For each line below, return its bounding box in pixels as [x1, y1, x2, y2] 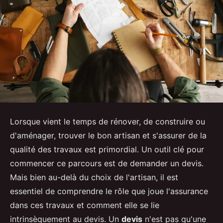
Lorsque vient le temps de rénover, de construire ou [10, 116, 205, 127]
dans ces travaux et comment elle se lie [10, 200, 159, 211]
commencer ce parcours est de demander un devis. [10, 158, 204, 169]
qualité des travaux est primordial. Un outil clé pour [10, 144, 204, 155]
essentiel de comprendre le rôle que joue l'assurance [10, 186, 208, 197]
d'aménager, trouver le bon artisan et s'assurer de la [10, 130, 207, 141]
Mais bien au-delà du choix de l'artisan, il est [10, 172, 178, 183]
